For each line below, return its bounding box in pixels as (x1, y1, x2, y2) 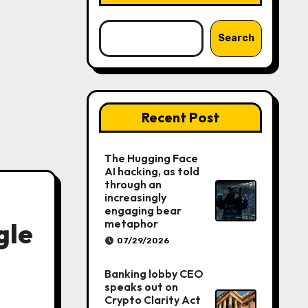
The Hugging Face (104, 151, 198, 165)
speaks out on (104, 280, 178, 294)
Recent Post (141, 109, 219, 126)
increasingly (104, 190, 166, 204)
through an (104, 177, 162, 191)
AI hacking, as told (104, 164, 199, 178)
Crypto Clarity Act (104, 293, 201, 307)
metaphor (104, 217, 158, 230)
